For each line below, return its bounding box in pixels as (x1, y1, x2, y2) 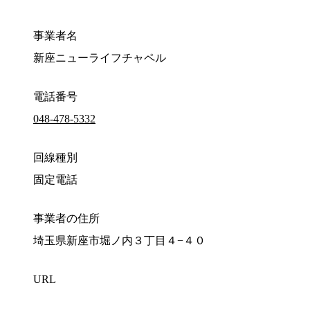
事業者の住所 (33, 212, 100, 225)
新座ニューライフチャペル (33, 52, 166, 64)
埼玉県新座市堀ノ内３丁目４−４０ (33, 235, 206, 247)
